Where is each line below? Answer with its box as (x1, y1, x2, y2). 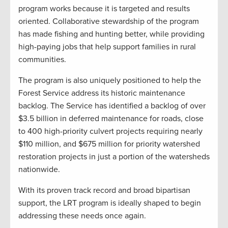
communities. (18, 54, 66, 65)
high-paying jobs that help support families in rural (18, 42, 196, 52)
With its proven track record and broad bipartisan (18, 185, 190, 196)
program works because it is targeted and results (18, 4, 190, 14)
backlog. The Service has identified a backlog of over (18, 101, 206, 111)
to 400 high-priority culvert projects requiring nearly (18, 126, 203, 137)
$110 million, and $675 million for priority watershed (18, 139, 200, 150)
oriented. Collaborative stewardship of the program (18, 16, 199, 27)
